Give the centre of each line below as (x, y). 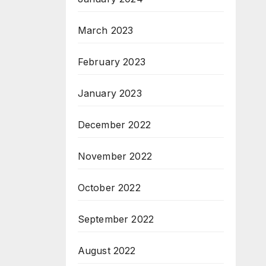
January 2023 (110, 93)
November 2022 (115, 156)
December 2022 (114, 124)
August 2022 (107, 250)
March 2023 (105, 30)
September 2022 (116, 219)
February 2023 (112, 61)
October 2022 (109, 187)
